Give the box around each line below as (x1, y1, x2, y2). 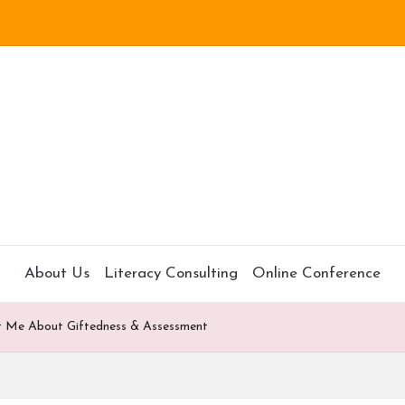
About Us (24, 266, 89, 282)
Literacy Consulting (104, 266, 238, 282)
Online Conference (252, 266, 381, 282)
